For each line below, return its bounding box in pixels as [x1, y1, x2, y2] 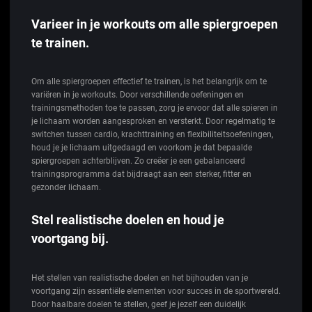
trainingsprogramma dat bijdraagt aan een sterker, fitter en [31, 169, 251, 180]
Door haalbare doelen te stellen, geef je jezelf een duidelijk [31, 299, 246, 309]
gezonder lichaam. [31, 182, 101, 193]
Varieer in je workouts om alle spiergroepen [31, 16, 278, 31]
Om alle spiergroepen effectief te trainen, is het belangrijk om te [31, 77, 267, 87]
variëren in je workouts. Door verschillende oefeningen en [31, 90, 244, 100]
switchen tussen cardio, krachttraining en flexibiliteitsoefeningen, [31, 130, 273, 140]
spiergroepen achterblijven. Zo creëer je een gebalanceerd [31, 156, 245, 166]
